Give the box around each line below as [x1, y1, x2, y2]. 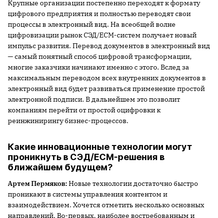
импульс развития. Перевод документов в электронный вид [8, 41, 210, 51]
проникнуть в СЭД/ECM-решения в [8, 152, 164, 163]
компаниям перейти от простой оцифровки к [8, 106, 161, 115]
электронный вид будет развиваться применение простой [8, 84, 205, 93]
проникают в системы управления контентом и [8, 190, 167, 199]
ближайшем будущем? [8, 162, 113, 173]
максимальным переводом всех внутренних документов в [8, 73, 206, 83]
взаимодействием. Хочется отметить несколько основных [8, 200, 204, 210]
